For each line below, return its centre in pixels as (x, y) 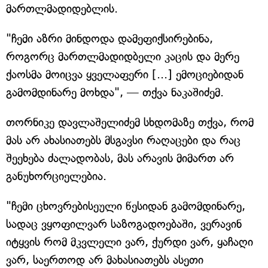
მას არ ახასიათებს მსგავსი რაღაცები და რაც (123, 140)
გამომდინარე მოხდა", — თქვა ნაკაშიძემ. (115, 92)
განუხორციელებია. (56, 176)
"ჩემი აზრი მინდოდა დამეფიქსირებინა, (109, 39)
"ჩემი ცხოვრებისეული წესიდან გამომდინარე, (126, 206)
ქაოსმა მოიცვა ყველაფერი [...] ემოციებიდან (125, 74)
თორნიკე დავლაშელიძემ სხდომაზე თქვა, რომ (130, 122)
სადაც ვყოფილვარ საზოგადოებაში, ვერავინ (124, 224)
